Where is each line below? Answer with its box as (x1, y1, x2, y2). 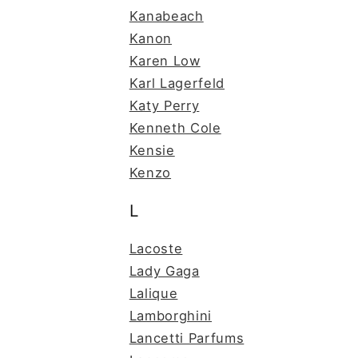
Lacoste (129, 241, 183, 257)
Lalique (129, 285, 178, 302)
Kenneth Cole (129, 120, 221, 137)
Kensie (129, 142, 175, 159)
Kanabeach (129, 8, 204, 25)
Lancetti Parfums (129, 330, 245, 347)
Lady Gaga (129, 263, 200, 280)
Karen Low (129, 53, 201, 70)
